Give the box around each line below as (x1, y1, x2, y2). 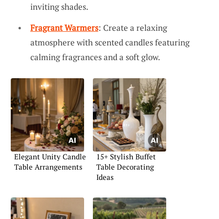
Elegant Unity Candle (14, 152, 86, 162)
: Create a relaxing (98, 22, 167, 34)
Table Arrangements (14, 162, 83, 172)
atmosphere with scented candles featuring (30, 37, 190, 48)
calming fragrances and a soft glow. (30, 51, 160, 63)
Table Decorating (96, 162, 154, 172)
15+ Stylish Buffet (96, 152, 156, 162)
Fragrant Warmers (30, 22, 98, 34)
